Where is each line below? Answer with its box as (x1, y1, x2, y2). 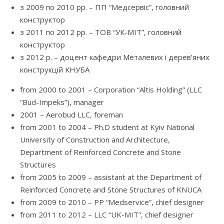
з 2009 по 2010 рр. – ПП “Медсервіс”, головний (20, 2, 189, 12)
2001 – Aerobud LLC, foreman (20, 109, 123, 120)
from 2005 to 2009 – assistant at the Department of (20, 172, 201, 182)
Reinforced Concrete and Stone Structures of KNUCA (20, 184, 201, 195)
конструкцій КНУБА (20, 64, 89, 75)
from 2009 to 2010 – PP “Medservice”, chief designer (20, 197, 204, 207)
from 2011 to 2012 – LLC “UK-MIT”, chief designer (20, 209, 193, 220)
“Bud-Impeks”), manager (20, 97, 104, 107)
